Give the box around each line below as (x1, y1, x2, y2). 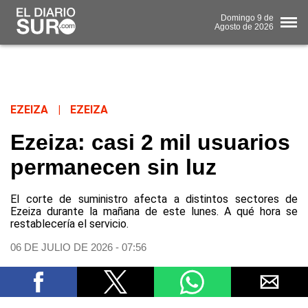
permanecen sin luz (10, 155, 217, 180)
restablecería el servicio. (10, 217, 129, 231)
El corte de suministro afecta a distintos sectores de (10, 192, 298, 206)
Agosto (214, 21, 241, 32)
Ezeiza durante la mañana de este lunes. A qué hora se (10, 205, 298, 219)
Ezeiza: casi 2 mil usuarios (10, 130, 290, 155)
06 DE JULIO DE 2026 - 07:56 (10, 241, 146, 254)
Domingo (221, 12, 255, 23)
